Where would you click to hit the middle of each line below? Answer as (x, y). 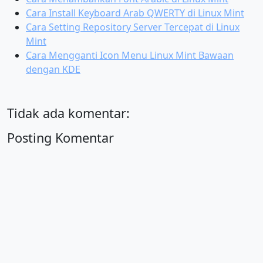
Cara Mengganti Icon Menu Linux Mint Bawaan (130, 55)
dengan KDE (53, 69)
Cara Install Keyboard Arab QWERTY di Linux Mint (135, 13)
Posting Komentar (60, 138)
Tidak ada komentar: (68, 113)
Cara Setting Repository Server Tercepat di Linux (133, 27)
